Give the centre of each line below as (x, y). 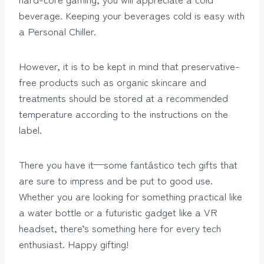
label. (30, 129)
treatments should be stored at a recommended (123, 97)
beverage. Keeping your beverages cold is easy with (132, 15)
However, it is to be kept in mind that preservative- (129, 65)
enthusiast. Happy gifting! (74, 243)
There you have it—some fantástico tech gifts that (128, 164)
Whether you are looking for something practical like (131, 196)
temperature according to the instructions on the (123, 113)
